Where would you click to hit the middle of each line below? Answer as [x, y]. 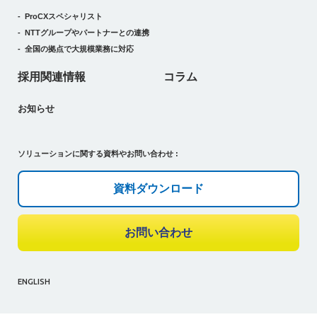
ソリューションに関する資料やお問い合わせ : [98, 153]
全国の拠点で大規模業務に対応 [79, 48]
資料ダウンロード [158, 188]
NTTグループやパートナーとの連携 [87, 32]
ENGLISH [34, 281]
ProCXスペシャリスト [64, 16]
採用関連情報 [52, 76]
